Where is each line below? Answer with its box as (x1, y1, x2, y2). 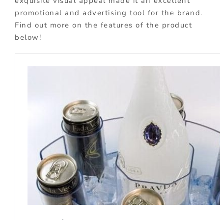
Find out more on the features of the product (15, 20, 192, 30)
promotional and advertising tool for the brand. (15, 7, 203, 18)
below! (15, 32, 41, 42)
